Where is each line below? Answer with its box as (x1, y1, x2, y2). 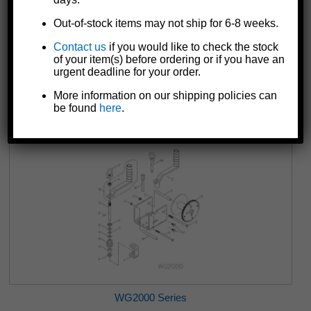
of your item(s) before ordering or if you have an (53, 53, 285, 66)
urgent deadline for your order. (53, 66, 201, 78)
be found (53, 102, 100, 115)
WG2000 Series (114, 291, 187, 303)
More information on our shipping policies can (53, 90, 278, 102)
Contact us (53, 41, 107, 53)
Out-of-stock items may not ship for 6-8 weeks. (53, 17, 279, 30)
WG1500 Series (114, 59, 187, 72)
